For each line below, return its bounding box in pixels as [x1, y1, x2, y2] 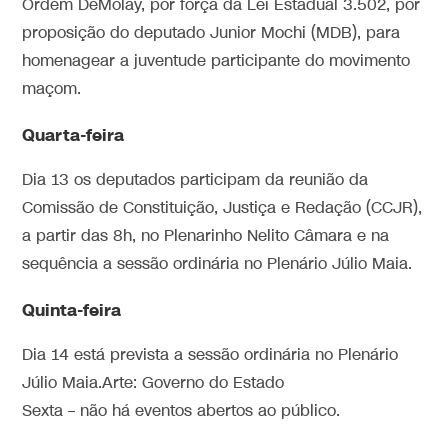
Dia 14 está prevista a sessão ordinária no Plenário [22, 344, 399, 366]
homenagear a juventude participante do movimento [22, 50, 411, 72]
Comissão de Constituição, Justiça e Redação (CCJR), [22, 197, 423, 219]
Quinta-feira [22, 298, 122, 322]
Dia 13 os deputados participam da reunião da [22, 169, 369, 191]
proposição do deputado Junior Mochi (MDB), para [22, 22, 401, 44]
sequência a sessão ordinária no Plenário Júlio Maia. [22, 253, 413, 275]
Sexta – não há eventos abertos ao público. [22, 400, 341, 422]
